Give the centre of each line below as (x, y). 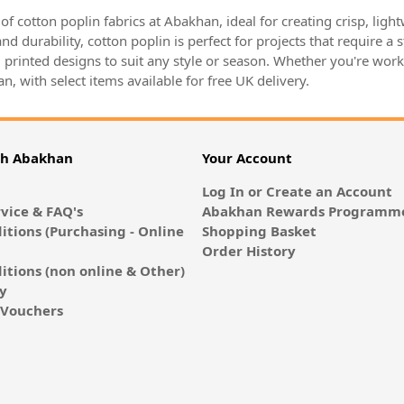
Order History (249, 251)
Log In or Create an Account (297, 192)
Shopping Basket (259, 231)
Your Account (247, 158)
